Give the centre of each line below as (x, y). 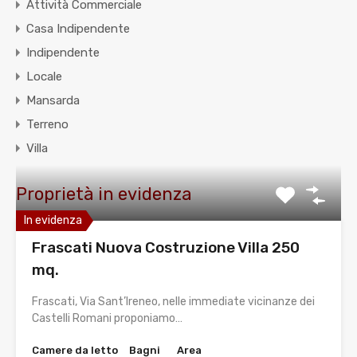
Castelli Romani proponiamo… (107, 319)
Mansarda (53, 101)
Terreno (47, 125)
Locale (44, 77)
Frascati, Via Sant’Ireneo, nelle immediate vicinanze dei (173, 302)
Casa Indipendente (78, 29)
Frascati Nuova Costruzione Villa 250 (166, 248)
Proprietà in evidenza (104, 194)
